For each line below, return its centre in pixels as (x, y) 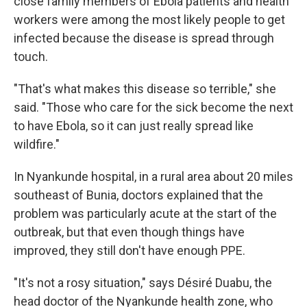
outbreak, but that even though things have (129, 232)
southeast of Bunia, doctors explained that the (138, 195)
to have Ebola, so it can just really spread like (134, 126)
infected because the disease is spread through (144, 38)
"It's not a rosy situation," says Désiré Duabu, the (143, 283)
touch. (31, 57)
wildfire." (37, 144)
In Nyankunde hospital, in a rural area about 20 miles (153, 176)
